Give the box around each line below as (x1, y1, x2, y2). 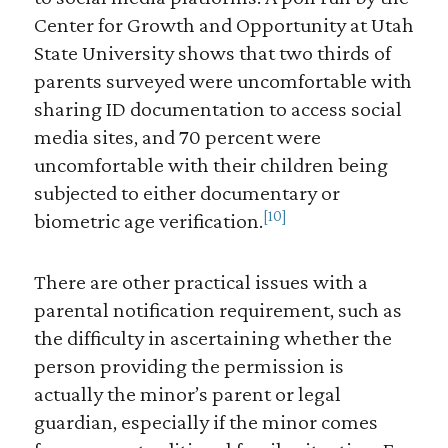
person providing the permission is (33, 353, 344, 379)
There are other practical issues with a (33, 269, 368, 295)
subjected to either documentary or (33, 180, 340, 206)
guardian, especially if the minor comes (33, 409, 378, 435)
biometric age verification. (33, 208, 263, 234)
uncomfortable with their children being (33, 152, 388, 178)
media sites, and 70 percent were (33, 124, 321, 150)
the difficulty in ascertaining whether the (33, 325, 392, 351)
